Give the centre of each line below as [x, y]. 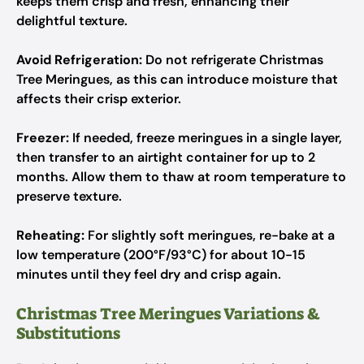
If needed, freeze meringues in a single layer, [206, 138]
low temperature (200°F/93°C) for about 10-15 [161, 255]
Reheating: [50, 235]
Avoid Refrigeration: [79, 60]
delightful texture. [72, 21]
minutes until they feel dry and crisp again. [149, 274]
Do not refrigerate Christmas [233, 60]
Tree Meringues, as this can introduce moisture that [177, 79]
